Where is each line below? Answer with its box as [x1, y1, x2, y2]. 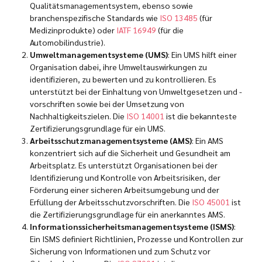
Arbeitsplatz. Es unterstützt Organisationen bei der [30, 159, 218, 170]
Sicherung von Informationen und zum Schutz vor [30, 245, 211, 256]
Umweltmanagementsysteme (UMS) [30, 49, 168, 60]
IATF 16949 [116, 24, 156, 35]
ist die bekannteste [164, 110, 237, 121]
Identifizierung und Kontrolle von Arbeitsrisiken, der [30, 171, 220, 182]
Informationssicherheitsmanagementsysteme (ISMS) [30, 220, 234, 232]
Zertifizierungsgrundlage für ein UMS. [30, 122, 166, 133]
